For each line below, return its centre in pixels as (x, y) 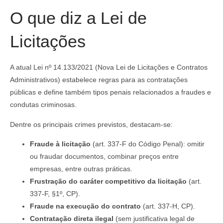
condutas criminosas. (43, 105)
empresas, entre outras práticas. (81, 169)
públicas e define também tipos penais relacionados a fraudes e (111, 92)
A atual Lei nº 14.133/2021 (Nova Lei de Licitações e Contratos (109, 67)
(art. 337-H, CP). (168, 206)
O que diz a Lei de (78, 18)
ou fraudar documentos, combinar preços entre (104, 156)
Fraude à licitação (60, 144)
